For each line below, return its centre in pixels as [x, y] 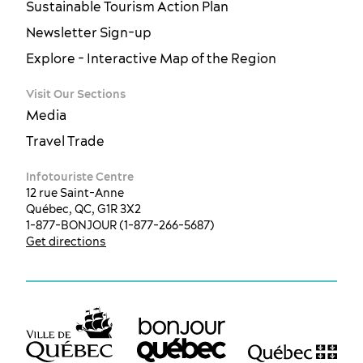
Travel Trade [65, 141]
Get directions [66, 241]
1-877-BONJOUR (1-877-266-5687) [120, 225]
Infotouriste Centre [80, 176]
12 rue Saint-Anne [75, 192]
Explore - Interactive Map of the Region [151, 58]
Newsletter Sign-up [89, 32]
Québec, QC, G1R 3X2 [83, 209]
